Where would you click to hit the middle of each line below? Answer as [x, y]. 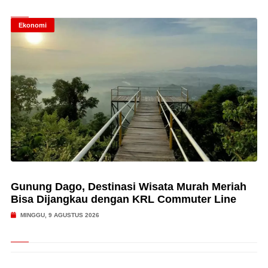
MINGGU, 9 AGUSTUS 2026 [59, 215]
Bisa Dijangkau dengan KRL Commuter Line [123, 199]
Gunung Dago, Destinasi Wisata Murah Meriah [128, 187]
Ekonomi [32, 25]
